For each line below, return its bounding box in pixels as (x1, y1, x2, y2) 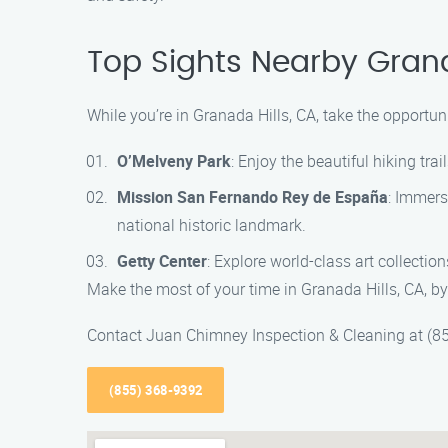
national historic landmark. (117, 214, 306, 236)
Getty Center (117, 250, 207, 272)
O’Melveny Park (117, 150, 231, 172)
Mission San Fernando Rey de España (117, 186, 388, 208)
